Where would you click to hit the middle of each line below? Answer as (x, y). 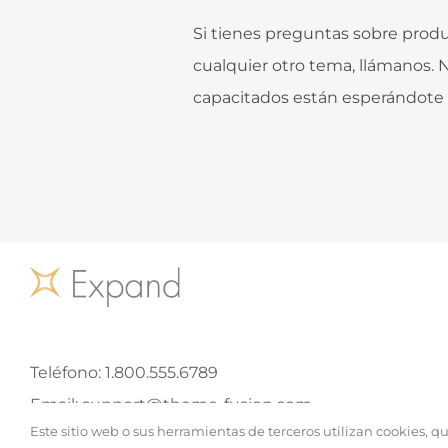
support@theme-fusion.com (197, 404)
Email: (56, 404)
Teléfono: (67, 372)
